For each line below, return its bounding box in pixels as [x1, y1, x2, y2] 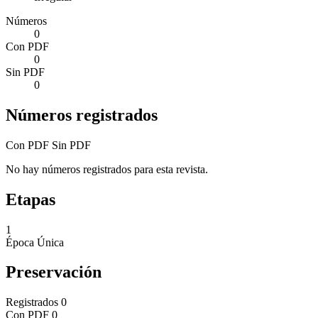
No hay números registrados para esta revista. [6, 163, 208, 175]
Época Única [6, 236, 64, 248]
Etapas [6, 190, 55, 209]
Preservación [6, 263, 102, 282]
